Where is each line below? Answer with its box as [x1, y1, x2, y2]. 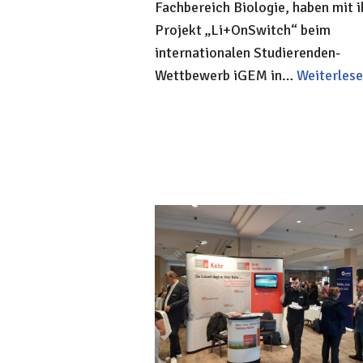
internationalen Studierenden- [155, 44, 340, 62]
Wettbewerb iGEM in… [155, 66, 297, 85]
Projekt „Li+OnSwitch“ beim [155, 21, 331, 40]
